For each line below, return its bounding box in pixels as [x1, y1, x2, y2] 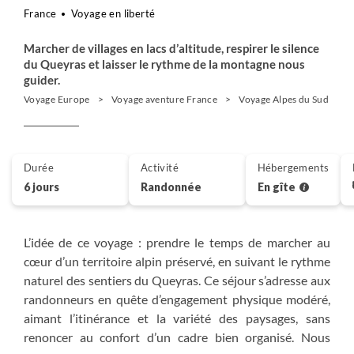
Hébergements [257, 161, 330, 174]
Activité [140, 161, 179, 174]
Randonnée [140, 179, 201, 194]
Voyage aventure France [111, 93, 217, 105]
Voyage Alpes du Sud [239, 93, 330, 105]
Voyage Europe [24, 93, 90, 105]
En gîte [257, 179, 298, 194]
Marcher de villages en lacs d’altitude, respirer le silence [24, 41, 319, 55]
